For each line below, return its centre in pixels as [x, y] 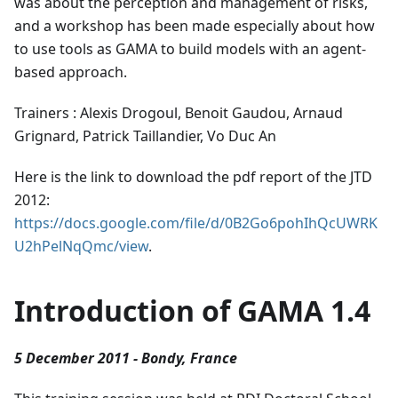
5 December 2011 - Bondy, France [126, 358]
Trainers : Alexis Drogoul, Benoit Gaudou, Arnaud [179, 113]
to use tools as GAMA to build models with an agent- [190, 49]
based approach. [71, 72]
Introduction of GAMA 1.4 [192, 311]
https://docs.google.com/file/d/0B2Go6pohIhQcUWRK [196, 223]
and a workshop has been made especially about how [195, 26]
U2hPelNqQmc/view [81, 247]
